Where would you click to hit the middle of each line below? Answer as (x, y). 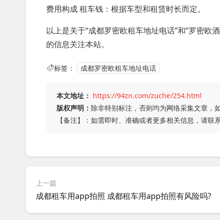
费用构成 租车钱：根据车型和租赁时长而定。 (126, 9)
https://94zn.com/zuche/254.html (147, 96)
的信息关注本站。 (78, 44)
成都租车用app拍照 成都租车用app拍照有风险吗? (124, 196)
